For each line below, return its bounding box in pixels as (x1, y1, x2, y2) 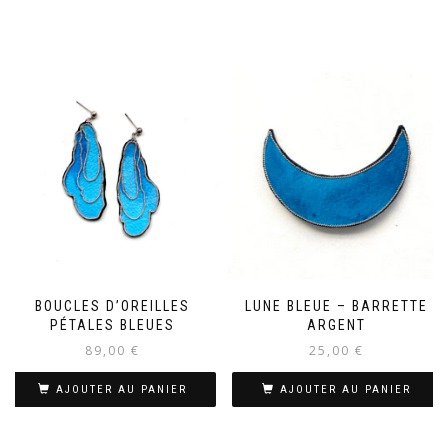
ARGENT (306, 317, 366, 334)
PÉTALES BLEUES (49, 317, 175, 334)
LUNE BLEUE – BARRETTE (244, 298, 428, 315)
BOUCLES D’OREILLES (34, 298, 190, 315)
